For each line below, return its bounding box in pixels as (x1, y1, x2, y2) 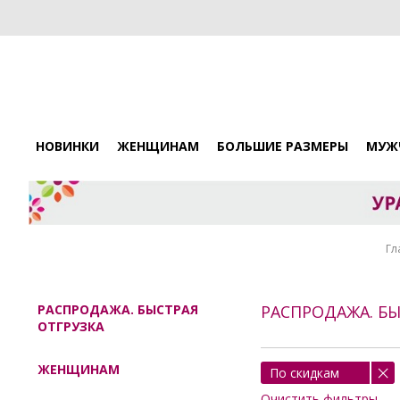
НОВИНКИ (36, 137, 99, 154)
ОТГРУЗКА (37, 317, 104, 335)
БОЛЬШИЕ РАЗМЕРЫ (217, 137, 348, 154)
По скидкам (270, 364, 339, 382)
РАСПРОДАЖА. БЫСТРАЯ (37, 300, 198, 318)
